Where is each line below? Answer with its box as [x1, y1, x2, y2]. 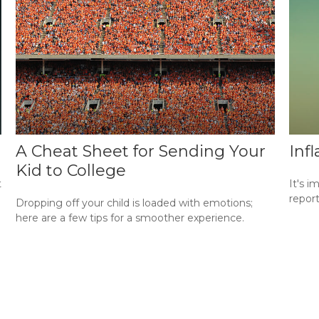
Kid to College [16, 161, 127, 181]
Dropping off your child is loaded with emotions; [16, 197, 253, 210]
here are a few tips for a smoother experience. [16, 211, 245, 225]
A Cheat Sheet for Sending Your [16, 142, 266, 162]
